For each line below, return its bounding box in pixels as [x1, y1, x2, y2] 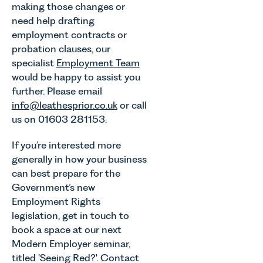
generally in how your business [11, 153, 147, 166]
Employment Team [56, 56, 140, 69]
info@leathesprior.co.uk [11, 99, 117, 111]
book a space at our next [11, 224, 122, 236]
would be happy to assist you [11, 70, 140, 83]
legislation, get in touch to [11, 210, 129, 222]
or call [117, 99, 147, 111]
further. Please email [11, 85, 102, 97]
